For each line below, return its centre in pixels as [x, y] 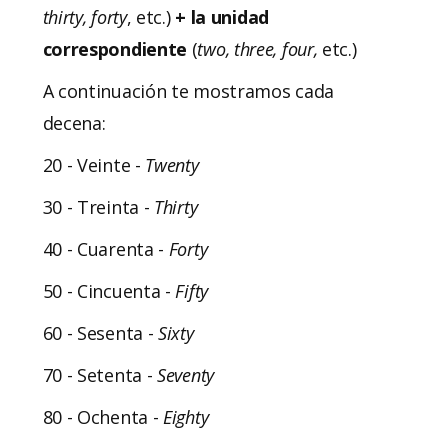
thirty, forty [84, 16]
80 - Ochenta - [103, 416]
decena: [76, 122]
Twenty [172, 164]
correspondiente [115, 48]
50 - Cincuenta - [109, 290]
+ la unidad [219, 16]
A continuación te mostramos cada [188, 90]
